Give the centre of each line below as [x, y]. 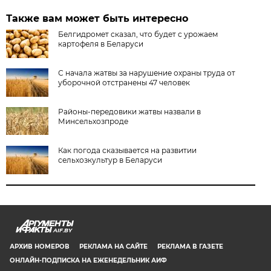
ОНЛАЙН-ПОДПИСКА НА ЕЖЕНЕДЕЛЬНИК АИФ [88, 261]
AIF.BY [62, 230]
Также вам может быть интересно [97, 19]
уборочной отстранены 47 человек [124, 83]
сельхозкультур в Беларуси [110, 160]
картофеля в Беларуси [101, 44]
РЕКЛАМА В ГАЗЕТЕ [190, 247]
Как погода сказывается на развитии [128, 151]
